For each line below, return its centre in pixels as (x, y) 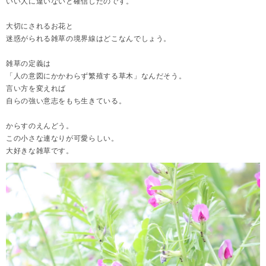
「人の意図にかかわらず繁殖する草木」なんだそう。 (96, 76)
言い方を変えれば (36, 88)
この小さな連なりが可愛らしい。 (62, 138)
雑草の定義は (28, 63)
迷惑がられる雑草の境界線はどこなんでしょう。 (89, 38)
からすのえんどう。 (40, 126)
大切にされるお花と (40, 26)
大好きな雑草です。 (40, 151)
